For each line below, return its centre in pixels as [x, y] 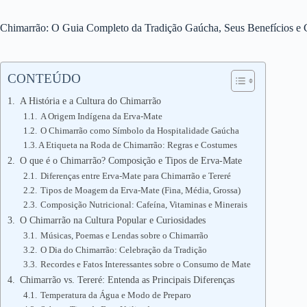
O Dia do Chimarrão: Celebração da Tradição [123, 250]
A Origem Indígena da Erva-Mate [101, 116]
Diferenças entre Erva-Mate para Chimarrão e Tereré [135, 176]
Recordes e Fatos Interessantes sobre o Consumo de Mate [145, 264]
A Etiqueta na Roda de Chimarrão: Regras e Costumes [138, 145]
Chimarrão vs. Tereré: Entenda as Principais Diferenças [125, 280]
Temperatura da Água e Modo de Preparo [115, 295]
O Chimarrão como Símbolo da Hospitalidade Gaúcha [139, 131]
